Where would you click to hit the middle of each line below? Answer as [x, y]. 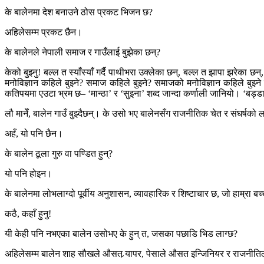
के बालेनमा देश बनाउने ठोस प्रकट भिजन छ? [79, 12]
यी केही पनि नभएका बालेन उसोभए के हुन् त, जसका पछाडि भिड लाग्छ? [121, 234]
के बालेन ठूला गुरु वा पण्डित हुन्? [59, 154]
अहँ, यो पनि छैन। [34, 134]
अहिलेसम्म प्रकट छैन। [44, 32]
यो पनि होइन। [29, 174]
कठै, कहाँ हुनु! [28, 214]
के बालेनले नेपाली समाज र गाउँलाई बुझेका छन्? [82, 52]
